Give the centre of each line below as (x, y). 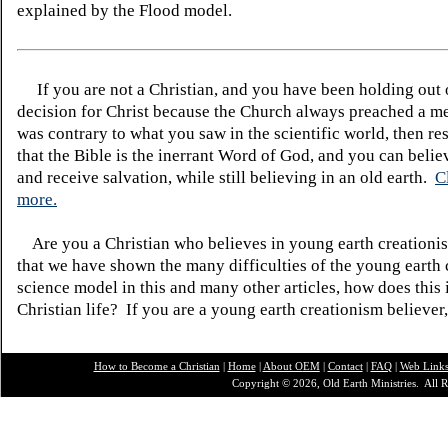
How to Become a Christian (156, 366)
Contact (345, 366)
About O (282, 366)
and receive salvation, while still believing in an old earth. (226, 177)
